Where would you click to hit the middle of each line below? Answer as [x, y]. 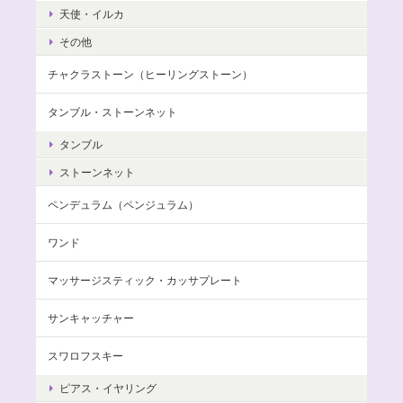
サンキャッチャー [91, 318]
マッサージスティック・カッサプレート [145, 281]
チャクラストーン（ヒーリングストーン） [150, 75]
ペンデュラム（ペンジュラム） [123, 205]
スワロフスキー [85, 356]
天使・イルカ [92, 14]
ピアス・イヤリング [108, 389]
